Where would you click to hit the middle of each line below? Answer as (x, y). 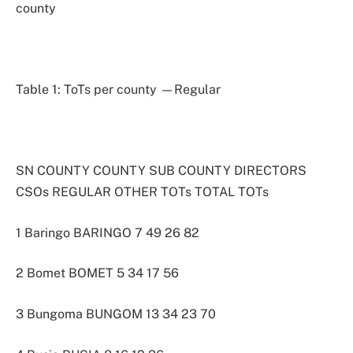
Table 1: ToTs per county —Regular (118, 89)
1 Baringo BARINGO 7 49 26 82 (108, 232)
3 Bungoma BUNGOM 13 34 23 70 (116, 314)
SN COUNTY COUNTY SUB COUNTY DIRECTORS (161, 171)
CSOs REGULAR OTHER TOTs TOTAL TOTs (142, 192)
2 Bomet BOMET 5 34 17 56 (97, 273)
